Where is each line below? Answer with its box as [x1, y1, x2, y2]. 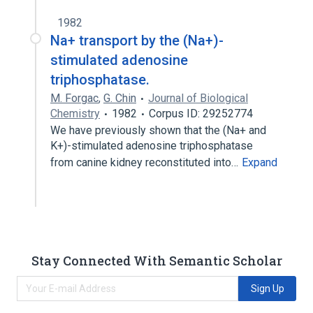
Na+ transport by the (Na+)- [50, 32, 224, 49]
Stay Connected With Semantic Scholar [31, 252, 282, 269]
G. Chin [103, 92, 136, 105]
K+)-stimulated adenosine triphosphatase [50, 139, 253, 152]
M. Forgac [50, 92, 99, 105]
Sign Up [250, 282, 284, 294]
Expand [242, 156, 277, 169]
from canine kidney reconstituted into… [50, 156, 241, 169]
